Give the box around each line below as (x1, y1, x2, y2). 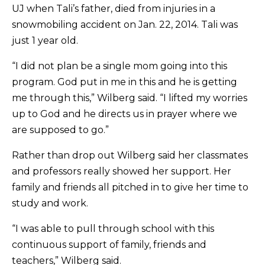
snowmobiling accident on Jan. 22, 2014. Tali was (12, 19, 238, 30)
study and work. (12, 198, 88, 209)
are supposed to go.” (12, 124, 109, 135)
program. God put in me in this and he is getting (12, 76, 237, 88)
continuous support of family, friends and (12, 239, 206, 250)
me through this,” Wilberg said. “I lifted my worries (12, 92, 247, 104)
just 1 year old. (12, 35, 78, 46)
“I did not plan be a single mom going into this (12, 60, 227, 72)
